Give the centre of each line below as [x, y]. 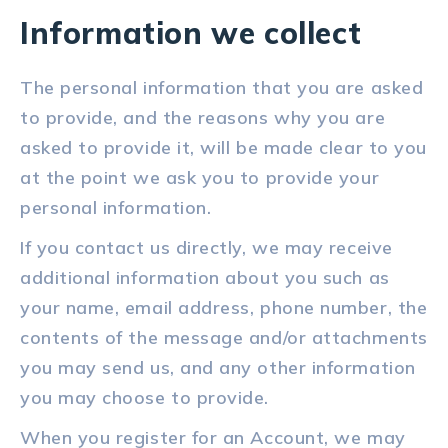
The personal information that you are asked [222, 88]
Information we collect [191, 33]
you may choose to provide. [145, 398]
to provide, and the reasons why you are [203, 118]
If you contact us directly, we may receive [206, 248]
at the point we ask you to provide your [200, 178]
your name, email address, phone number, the [224, 308]
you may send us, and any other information [218, 368]
